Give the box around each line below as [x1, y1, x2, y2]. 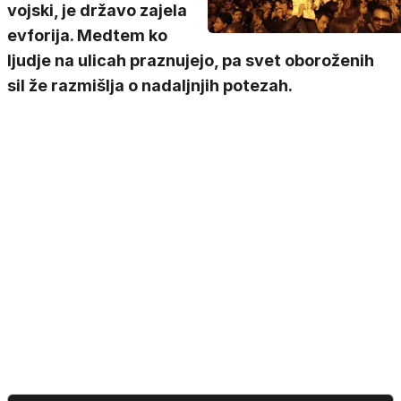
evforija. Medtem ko [7, 26, 167, 45]
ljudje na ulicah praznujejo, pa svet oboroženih [7, 51, 374, 70]
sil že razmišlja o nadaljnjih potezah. [7, 76, 293, 95]
